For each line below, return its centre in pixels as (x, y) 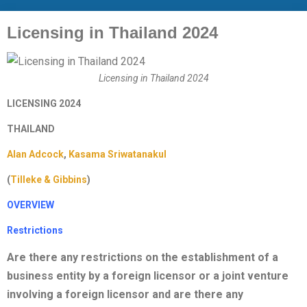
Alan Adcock (35, 155)
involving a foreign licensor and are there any (125, 295)
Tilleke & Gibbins (49, 180)
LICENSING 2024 (44, 104)
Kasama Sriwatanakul (118, 155)
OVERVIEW (30, 205)
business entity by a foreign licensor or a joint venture (148, 276)
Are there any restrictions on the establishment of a (143, 258)
